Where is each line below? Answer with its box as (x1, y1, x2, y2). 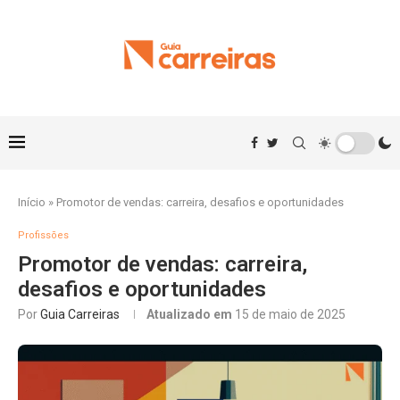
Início (18, 196, 46, 209)
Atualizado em (146, 307, 235, 321)
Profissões (18, 229, 69, 241)
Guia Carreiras (40, 307, 120, 321)
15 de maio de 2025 (235, 307, 346, 321)
